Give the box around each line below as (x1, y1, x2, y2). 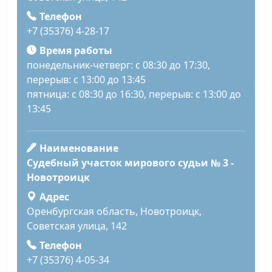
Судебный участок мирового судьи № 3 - (27, 155, 234, 169)
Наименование (39, 141, 118, 155)
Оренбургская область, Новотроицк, (27, 204, 202, 218)
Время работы (39, 43, 112, 57)
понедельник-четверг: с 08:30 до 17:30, (27, 58, 210, 72)
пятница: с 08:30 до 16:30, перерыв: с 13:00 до (27, 87, 241, 101)
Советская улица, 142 (27, 219, 127, 233)
